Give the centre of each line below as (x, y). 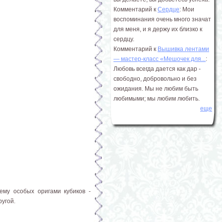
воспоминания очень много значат (162, 19)
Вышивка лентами (183, 49)
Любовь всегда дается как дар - (157, 69)
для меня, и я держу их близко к (158, 29)
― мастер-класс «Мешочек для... (160, 59)
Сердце (168, 9)
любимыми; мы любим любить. (157, 99)
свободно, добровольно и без (155, 79)
